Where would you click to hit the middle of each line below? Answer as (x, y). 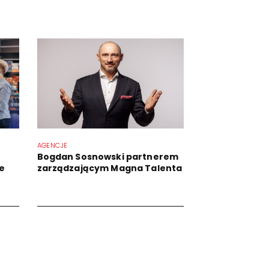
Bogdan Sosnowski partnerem (108, 157)
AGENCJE (52, 145)
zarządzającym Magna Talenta (110, 168)
